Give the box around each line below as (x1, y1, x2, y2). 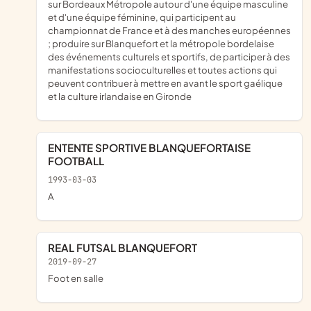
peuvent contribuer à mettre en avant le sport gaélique (48, 76, 283, 89)
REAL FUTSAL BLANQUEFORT (55, 240, 197, 254)
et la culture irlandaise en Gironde (48, 90, 192, 102)
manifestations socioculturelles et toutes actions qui (48, 63, 277, 76)
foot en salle (53, 271, 103, 284)
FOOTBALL (48, 153, 104, 167)
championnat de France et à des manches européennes (48, 24, 291, 36)
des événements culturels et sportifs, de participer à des (48, 50, 290, 62)
